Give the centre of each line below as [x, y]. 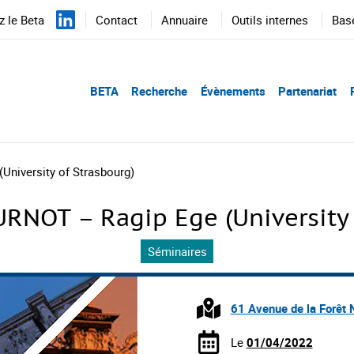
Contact [117, 20]
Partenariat [307, 91]
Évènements [233, 91]
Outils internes [270, 20]
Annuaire [185, 20]
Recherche [159, 91]
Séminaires [177, 251]
